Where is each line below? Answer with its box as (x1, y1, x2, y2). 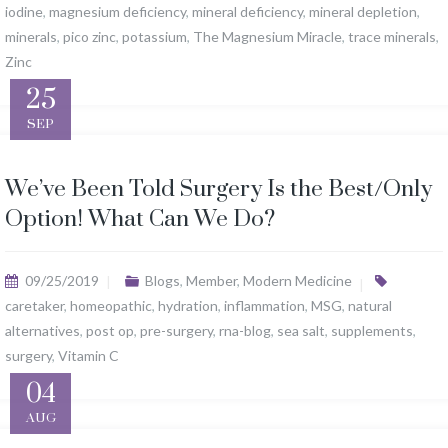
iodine (5, 3, 43, 21)
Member (185, 272, 237, 290)
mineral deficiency (192, 3, 303, 21)
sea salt (277, 322, 325, 340)
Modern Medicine (242, 272, 352, 290)
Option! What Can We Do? (5, 205, 275, 235)
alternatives (5, 322, 80, 340)
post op (86, 322, 134, 340)
